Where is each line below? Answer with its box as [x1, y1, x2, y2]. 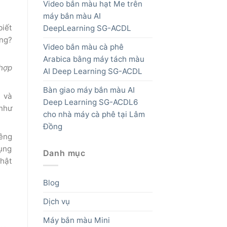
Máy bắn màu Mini [43, 215, 110, 225]
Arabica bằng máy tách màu [43, 54, 144, 64]
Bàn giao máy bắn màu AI [43, 85, 135, 95]
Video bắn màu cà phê [43, 42, 124, 52]
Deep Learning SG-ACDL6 [43, 97, 138, 107]
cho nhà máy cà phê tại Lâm [43, 109, 145, 120]
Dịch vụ [43, 197, 70, 207]
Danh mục [43, 147, 86, 158]
